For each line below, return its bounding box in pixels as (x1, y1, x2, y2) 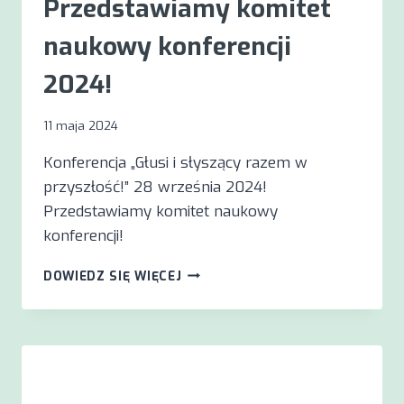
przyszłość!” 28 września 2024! (43, 176, 267, 197)
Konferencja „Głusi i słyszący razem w (43, 151, 308, 173)
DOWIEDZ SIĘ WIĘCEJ (43, 267, 182, 284)
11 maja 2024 (43, 116, 118, 133)
